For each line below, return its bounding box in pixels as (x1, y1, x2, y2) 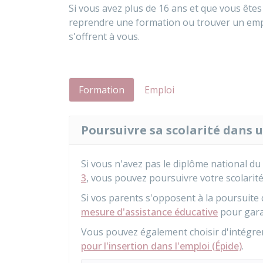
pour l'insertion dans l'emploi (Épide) (81, 240, 242, 252)
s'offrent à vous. (69, 30, 140, 43)
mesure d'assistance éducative (81, 205, 218, 218)
